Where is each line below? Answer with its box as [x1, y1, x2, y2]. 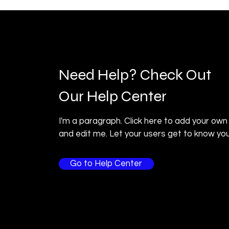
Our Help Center [58, 87, 167, 105]
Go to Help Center [70, 159, 143, 168]
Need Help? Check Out [58, 65, 211, 84]
